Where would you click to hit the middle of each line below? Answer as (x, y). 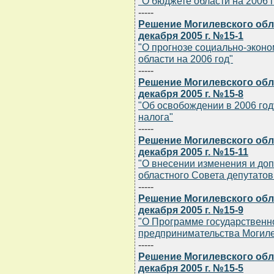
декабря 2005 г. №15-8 (191, 94)
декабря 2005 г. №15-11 (193, 152)
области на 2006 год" (186, 59)
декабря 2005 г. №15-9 (191, 210)
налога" (156, 117)
